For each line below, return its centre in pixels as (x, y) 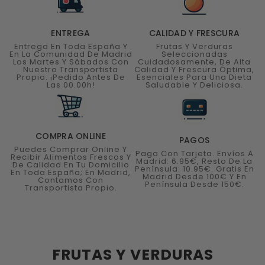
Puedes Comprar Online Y (71, 150)
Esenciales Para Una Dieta (194, 77)
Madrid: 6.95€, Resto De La (194, 161)
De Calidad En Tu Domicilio (71, 165)
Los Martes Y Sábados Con (71, 62)
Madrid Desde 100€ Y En (194, 176)
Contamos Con (71, 180)
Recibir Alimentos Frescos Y (71, 157)
